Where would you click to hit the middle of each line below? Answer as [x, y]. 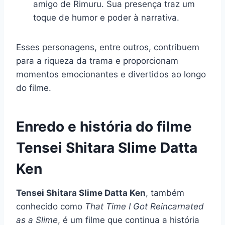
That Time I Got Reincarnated [144, 206]
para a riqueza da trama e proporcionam [97, 61]
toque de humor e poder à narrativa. [106, 17]
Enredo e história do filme [104, 126]
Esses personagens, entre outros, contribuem [108, 47]
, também [165, 193]
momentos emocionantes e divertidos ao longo [111, 74]
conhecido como [50, 206]
